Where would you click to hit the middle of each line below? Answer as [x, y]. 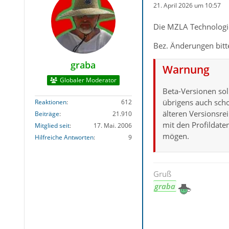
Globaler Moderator [88, 80]
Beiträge [47, 113]
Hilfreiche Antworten [64, 137]
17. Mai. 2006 [112, 125]
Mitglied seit [52, 125]
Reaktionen [50, 102]
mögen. [176, 136]
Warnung [186, 70]
